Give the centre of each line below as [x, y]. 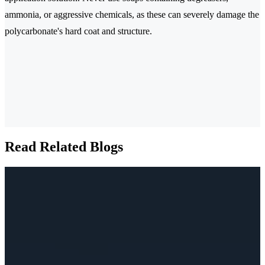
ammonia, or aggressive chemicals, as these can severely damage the [132, 15]
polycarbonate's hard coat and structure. [78, 31]
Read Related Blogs [64, 147]
